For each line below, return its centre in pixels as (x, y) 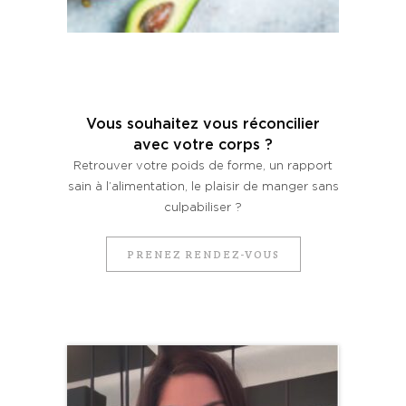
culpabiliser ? (203, 208)
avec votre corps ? (203, 145)
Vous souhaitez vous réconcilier (203, 124)
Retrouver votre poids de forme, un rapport (203, 166)
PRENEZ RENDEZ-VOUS (203, 254)
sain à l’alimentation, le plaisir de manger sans (203, 187)
